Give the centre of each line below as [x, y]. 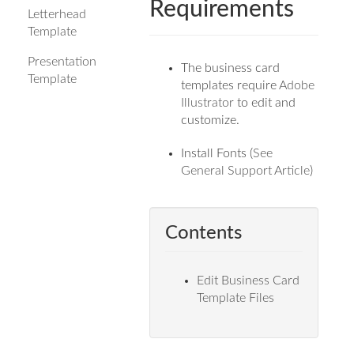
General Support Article [246, 170]
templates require [230, 85]
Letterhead [57, 14]
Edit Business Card [249, 280]
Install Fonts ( [217, 153]
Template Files [236, 298]
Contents [204, 233]
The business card [231, 68]
